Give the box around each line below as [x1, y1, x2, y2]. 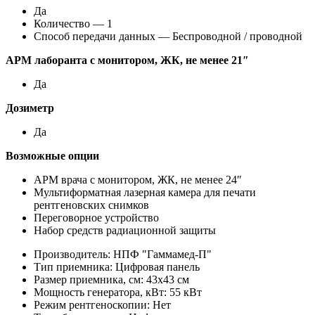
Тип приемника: [34, 260, 112, 273]
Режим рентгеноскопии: [34, 298, 150, 311]
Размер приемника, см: [34, 273, 143, 285]
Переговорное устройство [34, 211, 159, 224]
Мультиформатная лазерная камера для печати [34, 186, 256, 198]
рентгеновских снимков [34, 198, 149, 211]
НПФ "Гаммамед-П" [113, 247, 212, 260]
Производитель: [34, 247, 110, 260]
